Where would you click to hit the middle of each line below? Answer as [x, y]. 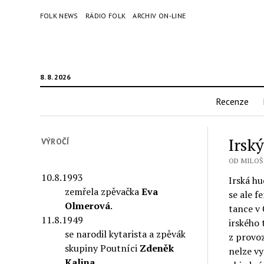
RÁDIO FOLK [105, 16]
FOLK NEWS [59, 16]
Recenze [232, 101]
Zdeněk [157, 248]
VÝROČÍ [55, 141]
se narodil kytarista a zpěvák [126, 234]
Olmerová [88, 205]
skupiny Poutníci [103, 248]
